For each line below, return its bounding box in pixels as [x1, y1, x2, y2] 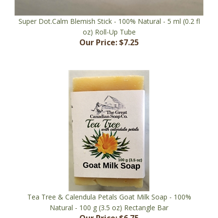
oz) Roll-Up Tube [82, 13, 136, 22]
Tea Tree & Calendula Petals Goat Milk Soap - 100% [27, 178, 191, 187]
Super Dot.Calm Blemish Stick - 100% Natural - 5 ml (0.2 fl [18, 2, 200, 12]
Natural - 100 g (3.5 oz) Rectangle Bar [50, 188, 168, 198]
